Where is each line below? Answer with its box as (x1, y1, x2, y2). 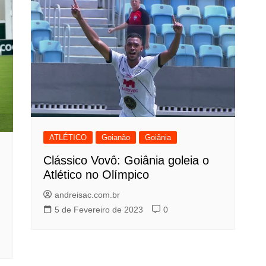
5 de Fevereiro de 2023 (55, 204, 144, 214)
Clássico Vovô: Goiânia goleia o (43, 153, 210, 167)
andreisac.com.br (55, 189, 121, 199)
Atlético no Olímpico (43, 167, 150, 181)
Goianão (102, 132, 131, 142)
